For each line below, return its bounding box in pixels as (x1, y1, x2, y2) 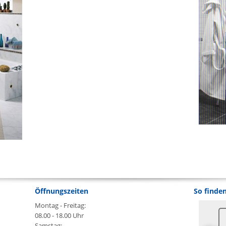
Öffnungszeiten (35, 186, 88, 196)
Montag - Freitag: (35, 201, 86, 210)
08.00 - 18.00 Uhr (35, 211, 84, 220)
